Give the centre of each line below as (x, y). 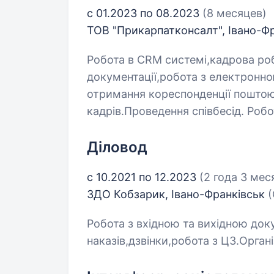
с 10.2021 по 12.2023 (143, 177)
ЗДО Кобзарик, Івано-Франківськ (177, 194)
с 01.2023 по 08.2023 (145, 13)
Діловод (117, 147)
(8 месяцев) (235, 13)
